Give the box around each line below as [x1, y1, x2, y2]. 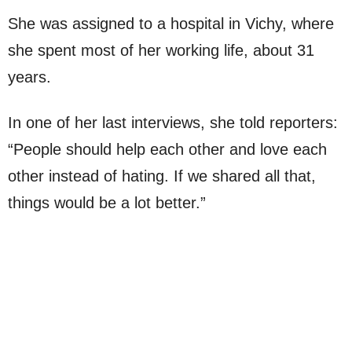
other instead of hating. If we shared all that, [8, 167, 316, 185]
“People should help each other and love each [8, 140, 327, 158]
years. [8, 68, 51, 86]
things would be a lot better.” [8, 193, 206, 211]
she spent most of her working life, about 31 [8, 41, 314, 59]
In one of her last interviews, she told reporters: [8, 113, 338, 131]
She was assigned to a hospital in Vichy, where [8, 14, 334, 32]
